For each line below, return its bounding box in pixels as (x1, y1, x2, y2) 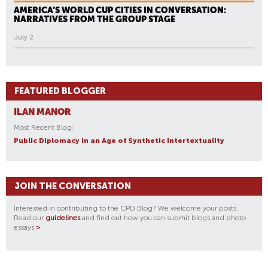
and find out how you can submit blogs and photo (80, 213, 246, 222)
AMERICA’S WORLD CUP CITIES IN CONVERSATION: (14, 5, 226, 15)
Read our (14, 213, 45, 222)
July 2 (14, 33, 33, 41)
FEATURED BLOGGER (14, 85, 106, 96)
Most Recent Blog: (14, 123, 74, 132)
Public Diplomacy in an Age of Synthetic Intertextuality (14, 136, 224, 145)
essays (14, 223, 36, 232)
